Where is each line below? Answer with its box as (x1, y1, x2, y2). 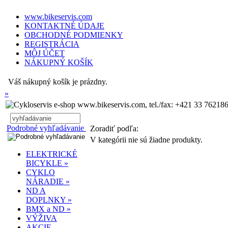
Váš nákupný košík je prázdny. (8, 77, 107, 86)
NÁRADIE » (26, 177, 70, 186)
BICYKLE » (26, 159, 68, 167)
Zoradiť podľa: (90, 124, 138, 133)
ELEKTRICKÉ (26, 150, 77, 158)
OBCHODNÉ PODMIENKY (24, 31, 123, 39)
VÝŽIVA (26, 214, 57, 222)
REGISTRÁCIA (24, 40, 79, 48)
